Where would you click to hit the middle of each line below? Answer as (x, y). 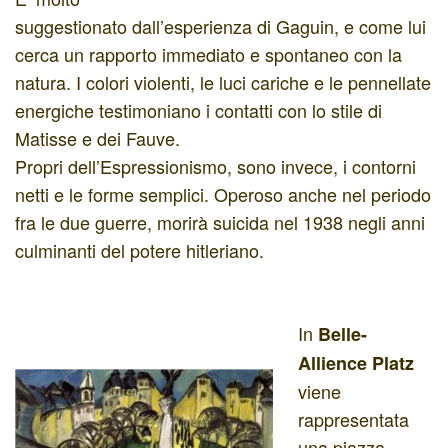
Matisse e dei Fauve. (97, 137)
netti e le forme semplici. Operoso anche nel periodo (223, 193)
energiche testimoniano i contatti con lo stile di (198, 109)
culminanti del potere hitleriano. (139, 249)
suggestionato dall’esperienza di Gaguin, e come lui (220, 25)
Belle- (342, 333)
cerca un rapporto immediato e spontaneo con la (208, 53)
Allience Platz (356, 362)
